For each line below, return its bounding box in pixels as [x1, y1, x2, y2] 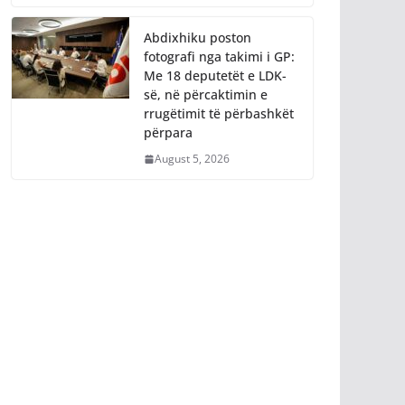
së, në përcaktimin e [144, 86, 268, 104]
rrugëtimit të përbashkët [144, 105, 294, 123]
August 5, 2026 [155, 151, 230, 167]
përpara [144, 124, 193, 142]
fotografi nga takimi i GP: [144, 48, 295, 66]
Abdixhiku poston [144, 29, 251, 47]
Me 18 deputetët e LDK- [144, 67, 287, 85]
